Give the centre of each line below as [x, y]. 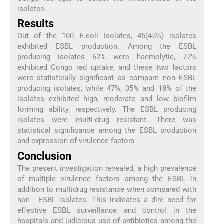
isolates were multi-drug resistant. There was [107, 120]
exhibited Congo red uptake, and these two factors [107, 68]
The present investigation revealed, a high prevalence [107, 168]
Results [35, 24]
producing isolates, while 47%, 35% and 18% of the [107, 89]
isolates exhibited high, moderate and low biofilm [107, 99]
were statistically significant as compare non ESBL [107, 78]
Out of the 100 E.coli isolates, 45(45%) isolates [107, 36]
